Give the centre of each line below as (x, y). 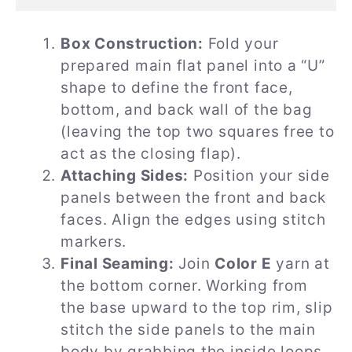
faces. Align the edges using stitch (193, 220)
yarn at (301, 264)
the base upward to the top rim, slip (197, 308)
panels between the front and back (194, 198)
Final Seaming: (117, 264)
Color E (243, 264)
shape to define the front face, (177, 88)
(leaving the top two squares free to (198, 132)
